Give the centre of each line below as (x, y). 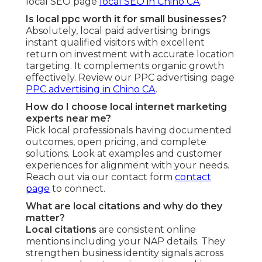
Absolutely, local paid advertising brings (118, 31)
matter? (45, 218)
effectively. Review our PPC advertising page (130, 78)
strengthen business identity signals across (125, 253)
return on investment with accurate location (130, 54)
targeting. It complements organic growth (125, 66)
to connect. (77, 189)
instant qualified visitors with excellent (115, 43)
